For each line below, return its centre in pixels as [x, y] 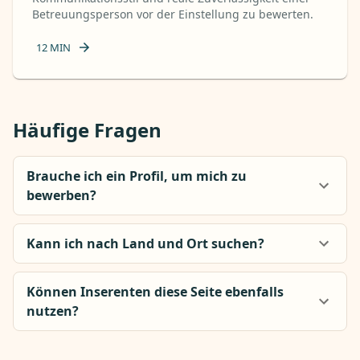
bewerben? [61, 195]
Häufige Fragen [87, 130]
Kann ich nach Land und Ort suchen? [145, 243]
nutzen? [53, 311]
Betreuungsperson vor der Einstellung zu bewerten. [173, 14]
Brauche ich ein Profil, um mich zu [137, 176]
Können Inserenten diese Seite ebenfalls [155, 292]
